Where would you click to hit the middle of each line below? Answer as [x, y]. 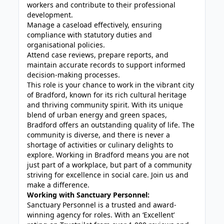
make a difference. [58, 185]
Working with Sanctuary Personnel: [88, 195]
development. [50, 15]
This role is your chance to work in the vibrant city [111, 85]
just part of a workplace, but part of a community [109, 165]
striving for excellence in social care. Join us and [108, 175]
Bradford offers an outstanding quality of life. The [111, 125]
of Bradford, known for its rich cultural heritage [107, 95]
